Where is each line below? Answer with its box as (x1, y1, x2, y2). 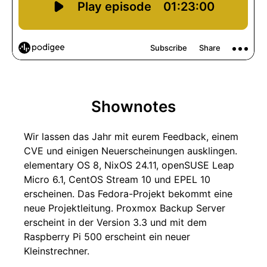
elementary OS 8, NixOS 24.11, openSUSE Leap (24, 159, 234, 171)
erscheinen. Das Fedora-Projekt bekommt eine (24, 188, 232, 200)
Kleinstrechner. (24, 245, 89, 257)
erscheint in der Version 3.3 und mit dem (24, 216, 207, 228)
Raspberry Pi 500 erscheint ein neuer (24, 231, 190, 243)
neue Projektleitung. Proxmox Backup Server (24, 202, 225, 214)
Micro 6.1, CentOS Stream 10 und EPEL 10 (24, 173, 210, 185)
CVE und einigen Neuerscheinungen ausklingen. (24, 145, 237, 157)
